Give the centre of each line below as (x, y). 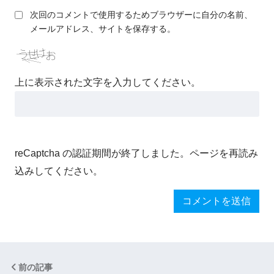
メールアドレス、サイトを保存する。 (103, 29)
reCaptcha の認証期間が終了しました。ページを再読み (136, 153)
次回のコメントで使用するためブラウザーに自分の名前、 (141, 15)
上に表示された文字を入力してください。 (108, 83)
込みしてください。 (59, 171)
